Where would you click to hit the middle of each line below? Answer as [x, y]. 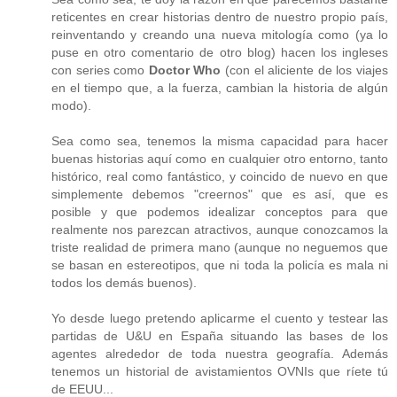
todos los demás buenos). [124, 282]
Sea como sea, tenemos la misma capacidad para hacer [220, 140]
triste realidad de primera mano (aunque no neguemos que [220, 247]
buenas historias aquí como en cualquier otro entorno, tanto [220, 158]
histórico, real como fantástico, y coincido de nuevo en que [220, 176]
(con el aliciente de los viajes [305, 70]
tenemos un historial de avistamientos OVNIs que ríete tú [220, 371]
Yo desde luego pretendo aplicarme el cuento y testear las [220, 318]
